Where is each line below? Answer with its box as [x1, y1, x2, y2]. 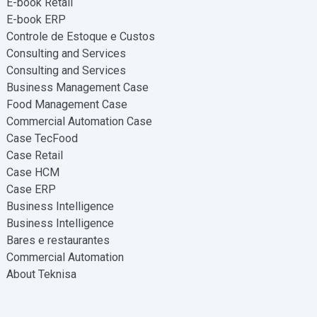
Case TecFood [6, 132, 78, 145]
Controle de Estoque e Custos [6, 30, 155, 43]
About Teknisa [6, 267, 76, 281]
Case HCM [6, 166, 59, 179]
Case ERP [6, 183, 56, 196]
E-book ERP [6, 13, 66, 26]
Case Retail [6, 149, 63, 162]
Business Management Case [6, 81, 149, 94]
